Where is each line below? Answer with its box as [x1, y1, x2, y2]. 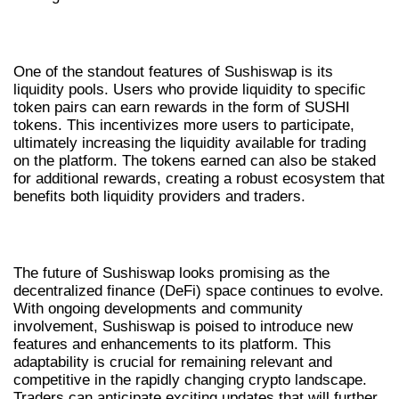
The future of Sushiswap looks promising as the [13, 265, 330, 282]
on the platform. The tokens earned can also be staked [13, 151, 376, 169]
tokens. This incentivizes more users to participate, [13, 116, 354, 134]
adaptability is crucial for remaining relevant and [13, 354, 332, 371]
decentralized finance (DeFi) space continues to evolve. [13, 282, 384, 300]
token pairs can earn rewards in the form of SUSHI [13, 98, 350, 116]
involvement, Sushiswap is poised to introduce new [13, 318, 353, 336]
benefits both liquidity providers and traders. [13, 187, 305, 205]
